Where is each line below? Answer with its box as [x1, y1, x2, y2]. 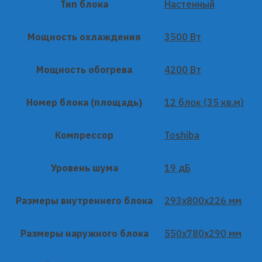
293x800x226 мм [164, 194, 242, 206]
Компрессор [55, 129, 113, 141]
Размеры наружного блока [20, 227, 149, 239]
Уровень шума [50, 161, 118, 174]
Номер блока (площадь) [26, 96, 142, 108]
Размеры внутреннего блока [16, 194, 153, 206]
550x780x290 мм [164, 227, 242, 239]
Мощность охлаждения [27, 30, 141, 43]
